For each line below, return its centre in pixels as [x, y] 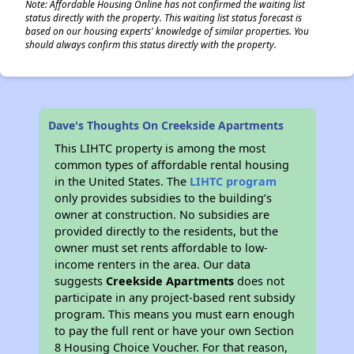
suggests [81, 281]
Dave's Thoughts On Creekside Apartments [166, 125]
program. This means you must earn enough [175, 314]
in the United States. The [122, 181]
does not [260, 281]
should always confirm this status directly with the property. [151, 44]
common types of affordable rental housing [172, 165]
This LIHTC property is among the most [160, 148]
